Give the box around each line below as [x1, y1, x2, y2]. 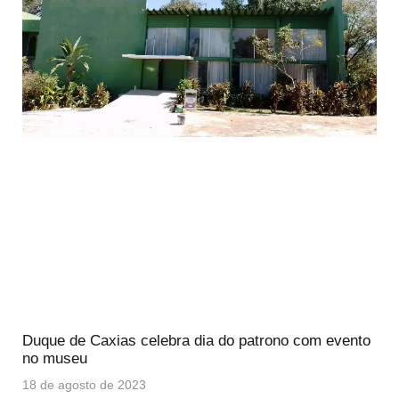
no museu [22, 350, 87, 368]
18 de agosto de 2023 [22, 378, 146, 393]
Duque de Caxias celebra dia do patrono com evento [22, 332, 370, 350]
